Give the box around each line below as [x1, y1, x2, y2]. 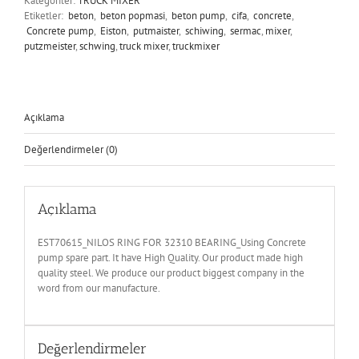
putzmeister [24, 38, 75, 53]
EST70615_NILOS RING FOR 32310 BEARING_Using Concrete [37, 236, 306, 250]
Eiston [98, 23, 127, 38]
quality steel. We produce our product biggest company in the [37, 266, 305, 280]
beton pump [169, 8, 225, 22]
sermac [228, 23, 261, 38]
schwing [79, 38, 115, 53]
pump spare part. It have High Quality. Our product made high [37, 251, 303, 265]
